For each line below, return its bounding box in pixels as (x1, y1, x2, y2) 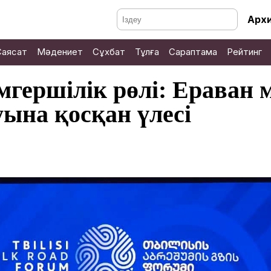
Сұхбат (93, 46, 125, 57)
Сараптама (169, 46, 217, 57)
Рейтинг (227, 46, 262, 57)
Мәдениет (37, 46, 83, 57)
